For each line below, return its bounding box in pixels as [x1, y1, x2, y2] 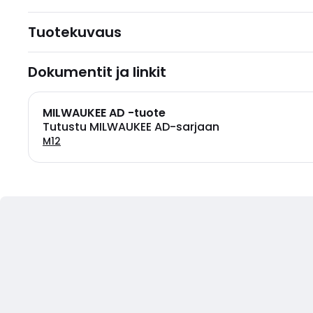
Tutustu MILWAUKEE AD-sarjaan [43, 119, 219, 135]
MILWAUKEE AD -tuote [43, 105, 166, 121]
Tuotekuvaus [28, 22, 122, 42]
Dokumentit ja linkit [28, 62, 166, 82]
